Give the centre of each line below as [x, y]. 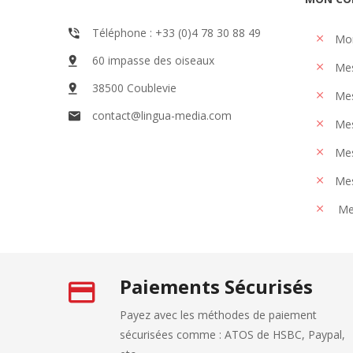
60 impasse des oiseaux [153, 60]
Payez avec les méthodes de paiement [218, 314]
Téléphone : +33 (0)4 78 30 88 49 [176, 32]
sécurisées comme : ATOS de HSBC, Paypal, [232, 334]
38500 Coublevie [134, 87]
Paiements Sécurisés [216, 286]
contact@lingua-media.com [162, 115]
